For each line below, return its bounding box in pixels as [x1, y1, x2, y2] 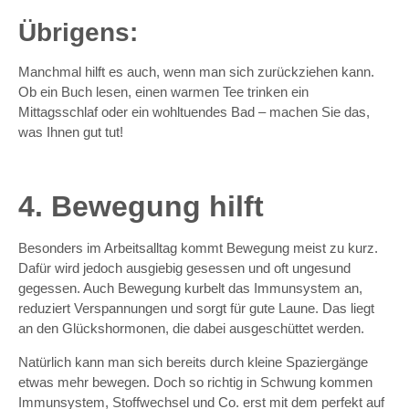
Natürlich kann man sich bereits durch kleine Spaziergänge [18, 353, 368, 370]
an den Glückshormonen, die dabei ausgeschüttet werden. [18, 320, 364, 337]
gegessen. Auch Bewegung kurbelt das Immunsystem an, [18, 280, 362, 297]
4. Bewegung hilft [18, 190, 272, 224]
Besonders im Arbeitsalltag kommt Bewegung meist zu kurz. [18, 240, 378, 257]
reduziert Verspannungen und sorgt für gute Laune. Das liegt [18, 300, 374, 317]
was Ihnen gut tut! [18, 124, 123, 141]
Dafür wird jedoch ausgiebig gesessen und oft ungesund [18, 260, 351, 277]
